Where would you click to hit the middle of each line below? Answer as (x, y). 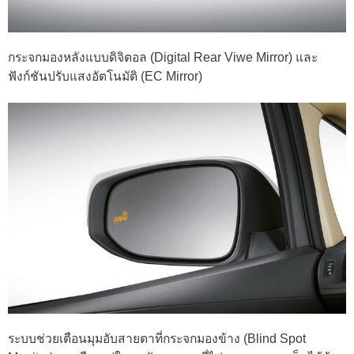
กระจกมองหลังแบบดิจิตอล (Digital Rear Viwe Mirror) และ (163, 58)
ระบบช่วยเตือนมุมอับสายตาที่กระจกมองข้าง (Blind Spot (157, 338)
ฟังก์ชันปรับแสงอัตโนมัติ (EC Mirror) (105, 77)
